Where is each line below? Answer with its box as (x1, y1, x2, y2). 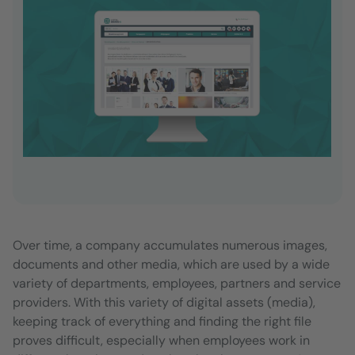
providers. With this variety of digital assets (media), (13, 293, 315, 311)
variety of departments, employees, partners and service (13, 274, 341, 292)
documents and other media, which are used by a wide (13, 255, 330, 273)
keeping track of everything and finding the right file (13, 312, 311, 330)
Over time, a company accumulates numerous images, (13, 236, 327, 254)
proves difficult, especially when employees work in (13, 331, 310, 349)
